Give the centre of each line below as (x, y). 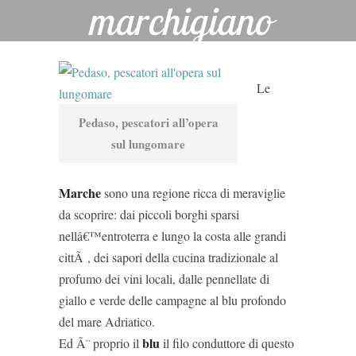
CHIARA (189, 58)
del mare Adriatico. (107, 321)
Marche (80, 193)
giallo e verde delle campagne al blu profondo (172, 300)
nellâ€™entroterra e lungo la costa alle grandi (172, 236)
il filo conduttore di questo (227, 343)
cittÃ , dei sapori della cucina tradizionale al (168, 257)
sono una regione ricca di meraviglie (193, 193)
